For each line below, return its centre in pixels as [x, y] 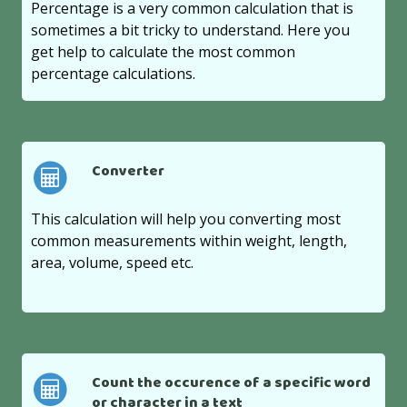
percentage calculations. [114, 73]
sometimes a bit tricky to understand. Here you [191, 30]
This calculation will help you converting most [186, 219]
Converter [128, 171]
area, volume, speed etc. [113, 263]
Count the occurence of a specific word [231, 383]
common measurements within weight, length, [189, 241]
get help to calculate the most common [164, 51]
